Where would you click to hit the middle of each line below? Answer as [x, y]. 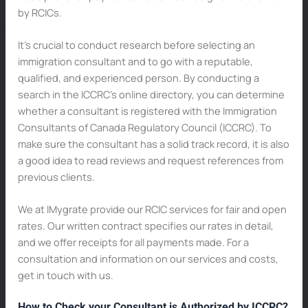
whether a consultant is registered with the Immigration [147, 111]
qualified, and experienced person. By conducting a [138, 78]
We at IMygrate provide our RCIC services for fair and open [152, 209]
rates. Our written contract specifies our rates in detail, [145, 226]
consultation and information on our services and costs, [148, 259]
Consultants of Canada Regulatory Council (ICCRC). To [144, 128]
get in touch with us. [65, 275]
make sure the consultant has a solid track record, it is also [153, 144]
